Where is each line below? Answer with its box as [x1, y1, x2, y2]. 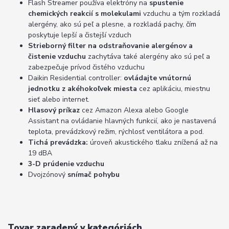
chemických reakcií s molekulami [28, 9, 141, 19]
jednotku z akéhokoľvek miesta [28, 84, 137, 94]
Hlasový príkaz [28, 105, 80, 116]
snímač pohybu [67, 170, 122, 180]
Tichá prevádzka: [28, 138, 88, 148]
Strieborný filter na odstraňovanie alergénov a [28, 41, 193, 51]
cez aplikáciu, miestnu [137, 84, 210, 94]
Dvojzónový [28, 170, 67, 180]
